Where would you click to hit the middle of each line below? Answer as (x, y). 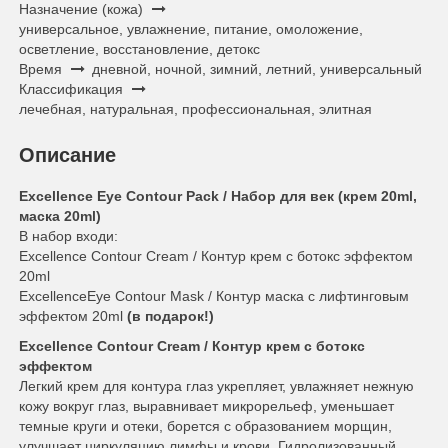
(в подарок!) (168, 316)
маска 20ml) (60, 216)
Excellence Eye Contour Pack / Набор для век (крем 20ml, (218, 196)
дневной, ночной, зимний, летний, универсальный (257, 69)
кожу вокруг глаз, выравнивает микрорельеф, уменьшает (206, 406)
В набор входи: (68, 236)
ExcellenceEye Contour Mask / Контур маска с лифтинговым (214, 296)
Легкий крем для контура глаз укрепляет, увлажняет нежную (216, 386)
